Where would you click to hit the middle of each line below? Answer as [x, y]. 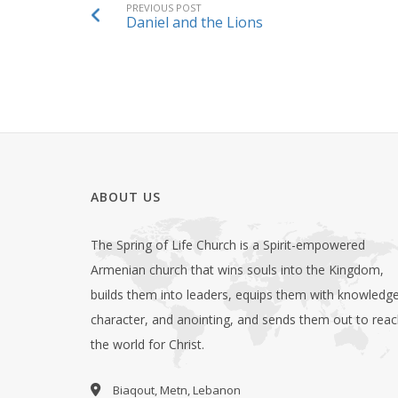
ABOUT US [126, 196]
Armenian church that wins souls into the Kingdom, [237, 269]
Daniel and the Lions [195, 22]
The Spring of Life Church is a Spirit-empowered [228, 244]
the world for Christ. [147, 344]
